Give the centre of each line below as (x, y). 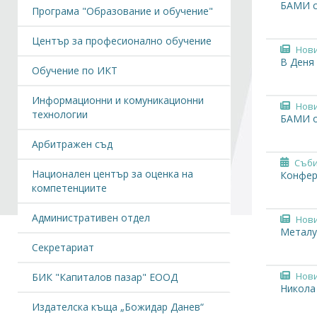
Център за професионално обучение (122, 41)
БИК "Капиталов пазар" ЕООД (105, 277)
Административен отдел (91, 218)
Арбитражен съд (72, 144)
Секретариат (63, 247)
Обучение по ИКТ (75, 70)
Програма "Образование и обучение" (122, 11)
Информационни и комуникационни (118, 100)
